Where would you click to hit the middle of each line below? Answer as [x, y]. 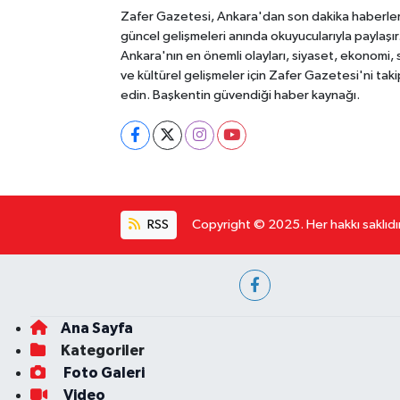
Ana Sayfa [96, 329]
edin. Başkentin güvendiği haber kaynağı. [240, 95]
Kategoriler [102, 351]
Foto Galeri [102, 373]
